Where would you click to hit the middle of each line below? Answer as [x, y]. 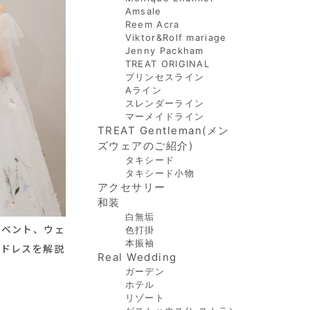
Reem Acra [152, 24]
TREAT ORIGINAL [167, 64]
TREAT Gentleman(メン [163, 130]
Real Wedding [137, 257]
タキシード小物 [159, 173]
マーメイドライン [165, 116]
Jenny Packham [164, 51]
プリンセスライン [165, 77]
